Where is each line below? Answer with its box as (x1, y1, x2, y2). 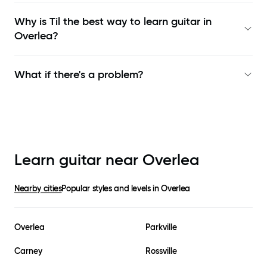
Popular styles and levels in (61, 183, 162, 194)
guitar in (171, 15, 212, 29)
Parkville (145, 222, 177, 233)
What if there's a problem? (14, 68, 144, 82)
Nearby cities (14, 183, 62, 194)
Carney (14, 246, 42, 257)
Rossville (145, 246, 177, 257)
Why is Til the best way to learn (14, 15, 171, 29)
